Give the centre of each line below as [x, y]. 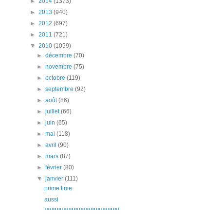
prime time [58, 188]
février [54, 167]
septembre [60, 89]
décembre [60, 55]
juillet [53, 111]
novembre [60, 67]
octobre [56, 78]
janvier [55, 179]
